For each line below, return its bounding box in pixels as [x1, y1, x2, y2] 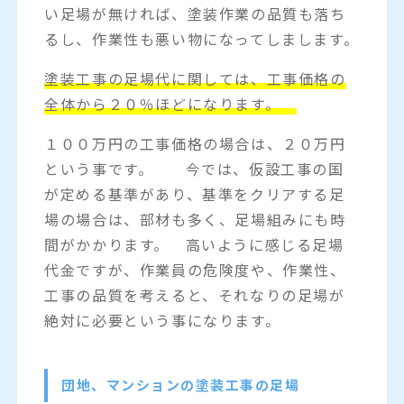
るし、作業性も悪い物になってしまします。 [44, 27, 360, 50]
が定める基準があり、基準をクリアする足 [44, 182, 345, 205]
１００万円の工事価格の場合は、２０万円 [44, 132, 346, 154]
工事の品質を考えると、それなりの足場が [44, 283, 345, 306]
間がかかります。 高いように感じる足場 [44, 233, 344, 255]
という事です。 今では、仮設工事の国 [44, 157, 344, 179]
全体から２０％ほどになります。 [44, 92, 297, 115]
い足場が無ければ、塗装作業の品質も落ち [44, 2, 346, 24]
